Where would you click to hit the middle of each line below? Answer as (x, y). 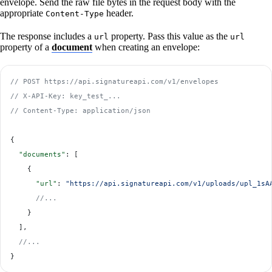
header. (119, 13)
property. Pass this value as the (169, 36)
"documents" (38, 155)
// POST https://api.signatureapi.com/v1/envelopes (114, 82)
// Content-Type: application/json (80, 111)
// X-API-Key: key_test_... (66, 96)
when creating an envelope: (146, 47)
